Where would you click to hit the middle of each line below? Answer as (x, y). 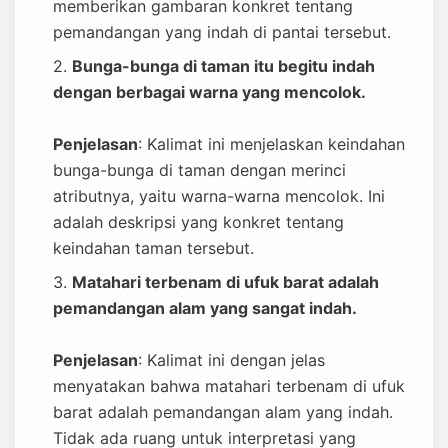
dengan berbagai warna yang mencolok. (209, 92)
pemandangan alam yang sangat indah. (205, 308)
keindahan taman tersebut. (153, 248)
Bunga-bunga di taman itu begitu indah (223, 66)
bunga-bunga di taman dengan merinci (199, 170)
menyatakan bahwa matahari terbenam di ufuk (229, 386)
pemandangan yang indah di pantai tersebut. (222, 32)
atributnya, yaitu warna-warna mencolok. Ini (219, 196)
